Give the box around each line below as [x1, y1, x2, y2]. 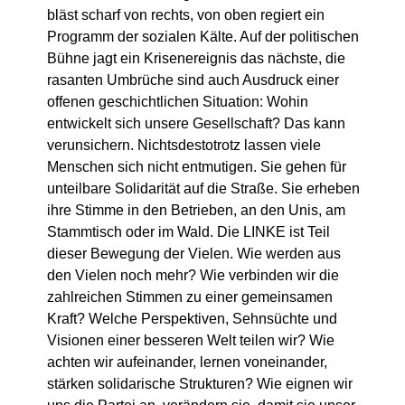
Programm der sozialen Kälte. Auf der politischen [47, 29, 359, 45]
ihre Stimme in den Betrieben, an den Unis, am [47, 202, 345, 219]
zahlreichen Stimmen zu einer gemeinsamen [47, 289, 333, 306]
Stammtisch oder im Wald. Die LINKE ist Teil [47, 224, 330, 240]
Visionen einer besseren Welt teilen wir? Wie [47, 333, 334, 349]
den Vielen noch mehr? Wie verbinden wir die [47, 268, 339, 284]
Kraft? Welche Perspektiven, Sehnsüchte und [47, 311, 337, 327]
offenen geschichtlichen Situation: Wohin [47, 94, 308, 110]
